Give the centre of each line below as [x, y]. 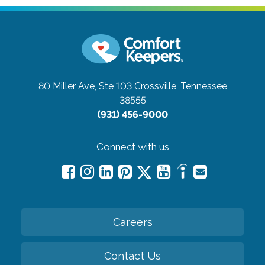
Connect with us [132, 147]
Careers [132, 222]
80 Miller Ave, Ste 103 [85, 86]
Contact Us [132, 256]
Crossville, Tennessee [180, 86]
